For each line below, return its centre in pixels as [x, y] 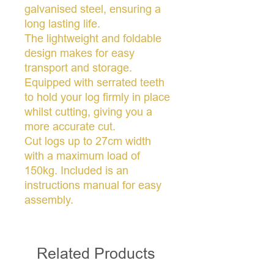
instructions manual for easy [93, 185]
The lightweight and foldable [93, 39]
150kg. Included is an [76, 171]
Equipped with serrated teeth [94, 83]
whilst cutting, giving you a [88, 112]
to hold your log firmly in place [97, 97]
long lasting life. [62, 24]
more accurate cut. [70, 127]
